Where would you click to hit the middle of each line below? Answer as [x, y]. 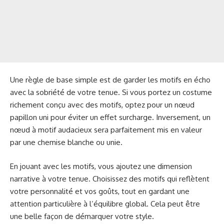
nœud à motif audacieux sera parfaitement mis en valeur [106, 130]
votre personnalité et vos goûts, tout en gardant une [100, 191]
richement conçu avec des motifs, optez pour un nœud [102, 105]
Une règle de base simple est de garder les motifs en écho [110, 80]
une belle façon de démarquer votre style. [82, 216]
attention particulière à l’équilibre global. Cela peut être [105, 203]
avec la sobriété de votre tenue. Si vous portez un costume [111, 92]
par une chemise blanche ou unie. [66, 142]
